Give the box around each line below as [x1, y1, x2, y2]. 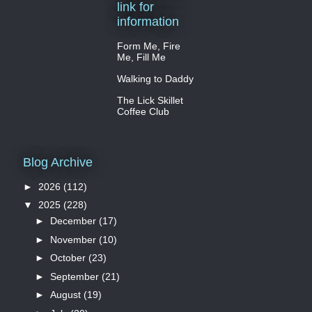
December [49, 215, 99, 227]
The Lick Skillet [117, 94, 183, 106]
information [117, 14, 179, 29]
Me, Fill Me [117, 51, 166, 63]
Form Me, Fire [117, 40, 180, 52]
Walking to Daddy [117, 72, 194, 84]
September [49, 270, 102, 282]
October [49, 252, 88, 264]
